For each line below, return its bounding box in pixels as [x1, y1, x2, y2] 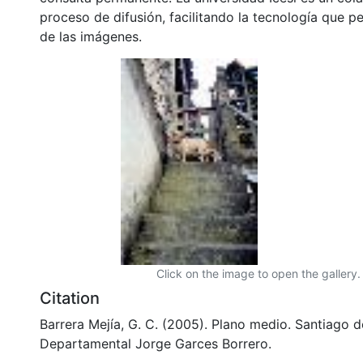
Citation [40, 288, 100, 308]
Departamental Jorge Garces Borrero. [40, 335, 271, 352]
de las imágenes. [40, 28, 142, 45]
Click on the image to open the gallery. [156, 266, 361, 280]
